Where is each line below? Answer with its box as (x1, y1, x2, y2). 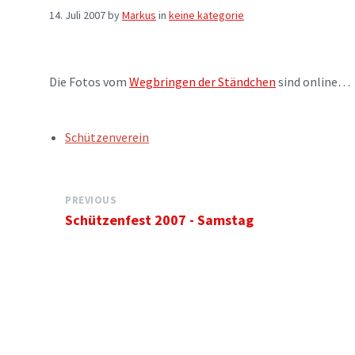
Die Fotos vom (49, 74, 129, 90)
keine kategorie (169, 8, 244, 22)
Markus (122, 8, 156, 22)
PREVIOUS (65, 193, 117, 207)
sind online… (276, 74, 350, 90)
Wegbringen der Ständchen (129, 74, 276, 90)
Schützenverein (65, 129, 149, 145)
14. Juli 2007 (49, 8, 105, 22)
